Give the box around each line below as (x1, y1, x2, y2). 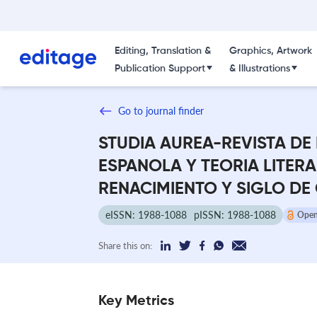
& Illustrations (229, 64, 290, 74)
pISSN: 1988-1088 (194, 208, 276, 221)
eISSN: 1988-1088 (105, 208, 187, 221)
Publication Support (114, 64, 205, 74)
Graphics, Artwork (229, 46, 312, 56)
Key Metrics (98, 294, 174, 309)
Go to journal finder (118, 105, 204, 117)
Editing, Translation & (114, 46, 211, 56)
